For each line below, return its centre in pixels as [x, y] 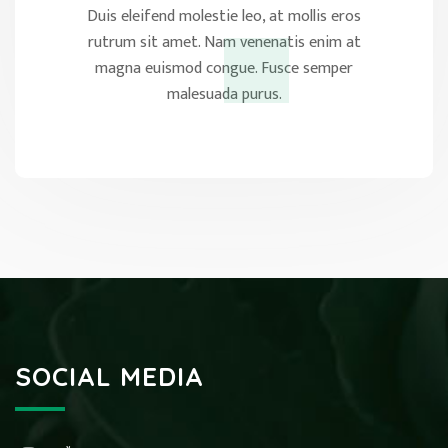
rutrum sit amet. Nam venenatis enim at [224, 42]
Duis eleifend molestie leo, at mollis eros [224, 16]
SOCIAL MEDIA [109, 376]
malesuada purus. [224, 94]
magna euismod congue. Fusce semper [224, 68]
